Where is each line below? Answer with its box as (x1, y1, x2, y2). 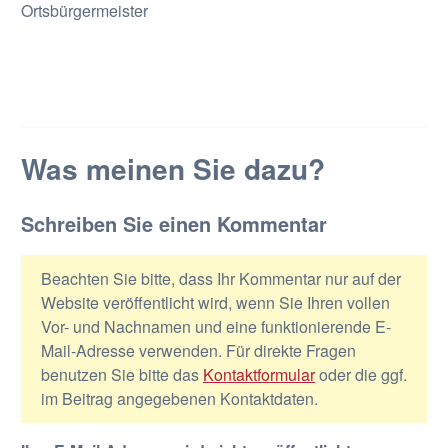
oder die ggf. (314, 363, 407, 386)
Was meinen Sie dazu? (20, 148, 325, 189)
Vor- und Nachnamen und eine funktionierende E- (40, 315, 391, 338)
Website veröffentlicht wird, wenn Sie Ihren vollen (40, 291, 390, 314)
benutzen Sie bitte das (40, 363, 203, 386)
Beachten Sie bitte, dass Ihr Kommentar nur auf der (40, 267, 401, 290)
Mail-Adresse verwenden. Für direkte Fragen (40, 339, 356, 362)
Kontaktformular (202, 363, 315, 386)
